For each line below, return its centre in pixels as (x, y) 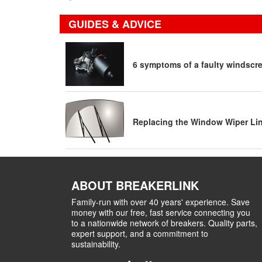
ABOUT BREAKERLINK (135, 185)
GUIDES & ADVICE (115, 24)
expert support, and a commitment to (140, 233)
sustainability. (96, 244)
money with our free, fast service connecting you (161, 212)
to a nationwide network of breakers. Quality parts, (164, 223)
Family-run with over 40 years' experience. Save (161, 202)
